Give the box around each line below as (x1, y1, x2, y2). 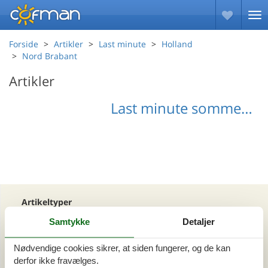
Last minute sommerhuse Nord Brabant (241, 98, 252, 118)
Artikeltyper (22, 196, 72, 208)
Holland (162, 38, 193, 50)
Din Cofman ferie (22, 223, 90, 235)
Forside (9, 38, 38, 50)
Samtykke (49, 217, 90, 227)
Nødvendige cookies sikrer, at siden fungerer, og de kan (14, 243, 230, 253)
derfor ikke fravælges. (14, 255, 99, 266)
